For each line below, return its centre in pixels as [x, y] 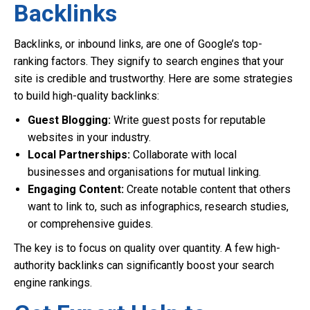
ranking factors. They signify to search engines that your [149, 61]
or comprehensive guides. [90, 224]
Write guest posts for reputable [188, 120]
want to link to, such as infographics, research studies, [158, 207]
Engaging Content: [76, 189]
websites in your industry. [89, 137]
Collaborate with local [183, 155]
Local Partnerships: [79, 155]
